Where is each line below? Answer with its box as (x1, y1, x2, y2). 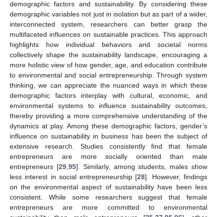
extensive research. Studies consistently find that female (10, 142, 207, 151)
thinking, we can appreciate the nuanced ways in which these (10, 81, 207, 90)
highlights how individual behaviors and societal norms (10, 41, 207, 49)
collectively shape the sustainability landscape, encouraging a (10, 51, 207, 59)
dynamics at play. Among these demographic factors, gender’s (10, 122, 207, 130)
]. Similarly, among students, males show (76, 163, 208, 171)
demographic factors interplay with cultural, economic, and (10, 92, 207, 100)
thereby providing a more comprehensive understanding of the (10, 112, 207, 120)
